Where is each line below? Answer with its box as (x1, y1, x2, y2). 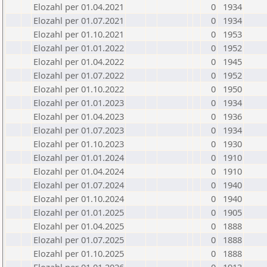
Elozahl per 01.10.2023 (33, 138, 124, 150)
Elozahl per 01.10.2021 (33, 28, 124, 40)
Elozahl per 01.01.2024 (33, 151, 124, 163)
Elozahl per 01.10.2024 (33, 193, 124, 204)
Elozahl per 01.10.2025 (33, 247, 124, 259)
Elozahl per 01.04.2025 (33, 220, 124, 232)
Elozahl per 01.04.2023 (33, 110, 124, 122)
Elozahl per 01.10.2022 (33, 83, 124, 95)
